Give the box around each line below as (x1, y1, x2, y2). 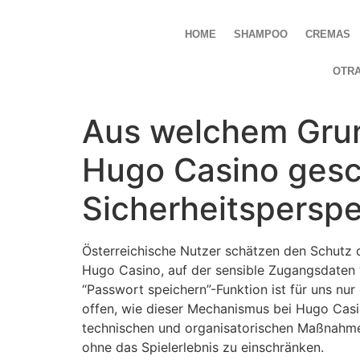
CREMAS (305, 28, 351, 40)
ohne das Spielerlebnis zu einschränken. (82, 339, 324, 355)
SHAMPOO (234, 28, 288, 40)
